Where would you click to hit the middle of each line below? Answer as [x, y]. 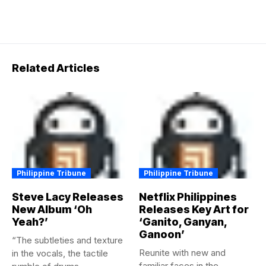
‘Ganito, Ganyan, [183, 221]
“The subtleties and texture [67, 240]
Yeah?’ [30, 221]
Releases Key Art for [194, 209]
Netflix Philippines [188, 197]
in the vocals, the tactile [60, 253]
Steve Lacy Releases [68, 197]
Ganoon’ [162, 234]
